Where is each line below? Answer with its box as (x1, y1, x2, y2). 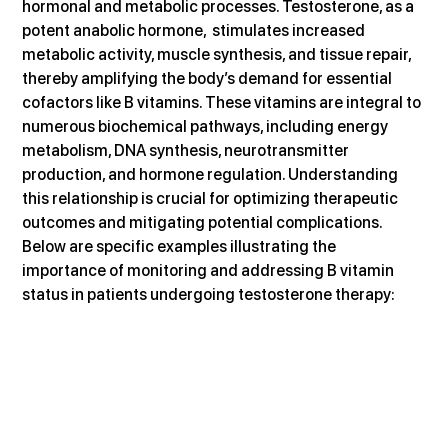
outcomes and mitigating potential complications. (22, 212, 386, 232)
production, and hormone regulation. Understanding (22, 164, 402, 184)
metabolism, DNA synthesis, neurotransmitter (22, 140, 353, 160)
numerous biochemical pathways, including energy (22, 116, 392, 136)
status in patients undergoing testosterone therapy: (22, 284, 396, 304)
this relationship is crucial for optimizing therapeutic (22, 188, 402, 208)
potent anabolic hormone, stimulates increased (22, 20, 369, 40)
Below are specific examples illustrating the (22, 236, 340, 256)
